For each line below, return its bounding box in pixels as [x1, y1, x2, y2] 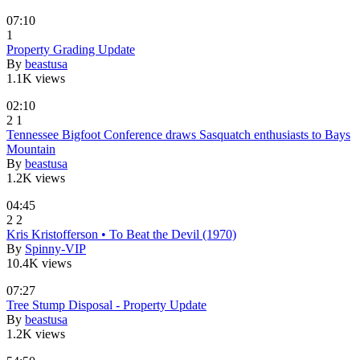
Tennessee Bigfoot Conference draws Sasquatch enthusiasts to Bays [6, 127, 350, 141]
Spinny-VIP [25, 241, 86, 256]
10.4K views [6, 256, 72, 270]
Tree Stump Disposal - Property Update [6, 297, 207, 312]
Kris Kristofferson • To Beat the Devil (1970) [6, 227, 236, 241]
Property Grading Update [6, 42, 135, 56]
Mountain [6, 141, 55, 156]
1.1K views [6, 71, 65, 85]
